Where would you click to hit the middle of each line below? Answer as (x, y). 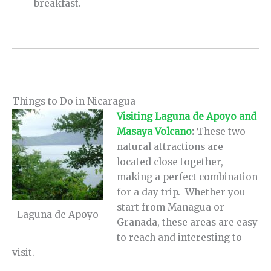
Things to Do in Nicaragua (74, 101)
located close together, (170, 162)
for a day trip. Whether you (181, 192)
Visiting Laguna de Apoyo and (187, 116)
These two (221, 131)
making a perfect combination (188, 177)
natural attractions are (170, 146)
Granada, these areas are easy (188, 222)
